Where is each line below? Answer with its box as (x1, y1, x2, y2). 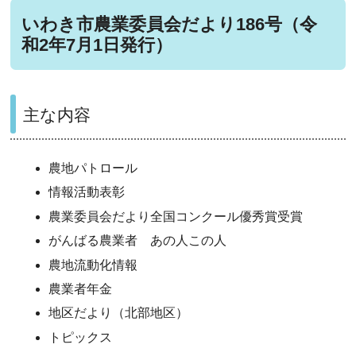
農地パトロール (48, 161, 138, 176)
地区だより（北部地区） (48, 306, 189, 320)
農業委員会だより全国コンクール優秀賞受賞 (48, 209, 307, 223)
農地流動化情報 (48, 257, 138, 272)
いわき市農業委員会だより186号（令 (21, 14, 318, 34)
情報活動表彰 (48, 185, 129, 199)
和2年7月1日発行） (21, 34, 173, 55)
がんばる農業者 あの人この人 (48, 234, 227, 248)
